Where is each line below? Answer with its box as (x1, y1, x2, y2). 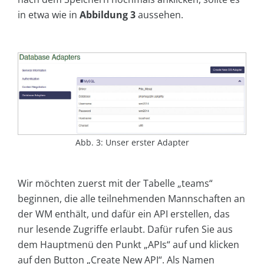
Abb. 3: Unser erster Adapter (75, 137, 189, 148)
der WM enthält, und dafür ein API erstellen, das (18, 207, 230, 221)
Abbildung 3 (80, 8, 136, 21)
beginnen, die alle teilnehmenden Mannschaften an (18, 192, 245, 206)
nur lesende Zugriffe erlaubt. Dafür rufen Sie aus (18, 223, 233, 236)
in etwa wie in (18, 8, 80, 21)
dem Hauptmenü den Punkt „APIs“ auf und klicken (18, 238, 239, 252)
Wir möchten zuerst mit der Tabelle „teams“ (18, 177, 213, 190)
